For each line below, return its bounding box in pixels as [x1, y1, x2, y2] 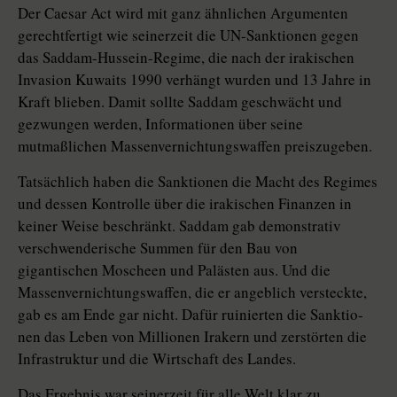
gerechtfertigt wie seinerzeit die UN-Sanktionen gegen [18, 25, 359, 46]
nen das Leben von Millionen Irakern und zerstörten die [18, 326, 367, 347]
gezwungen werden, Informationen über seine [18, 113, 303, 135]
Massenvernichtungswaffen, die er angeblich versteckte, [18, 282, 367, 303]
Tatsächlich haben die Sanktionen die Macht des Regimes [18, 171, 378, 192]
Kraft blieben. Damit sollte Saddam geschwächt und [18, 91, 342, 113]
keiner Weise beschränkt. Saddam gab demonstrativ [18, 215, 341, 237]
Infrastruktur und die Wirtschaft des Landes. [18, 348, 296, 370]
